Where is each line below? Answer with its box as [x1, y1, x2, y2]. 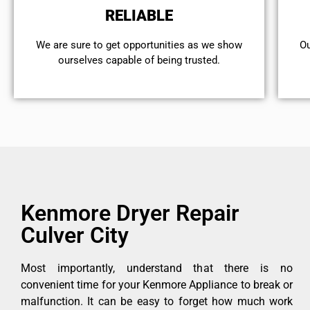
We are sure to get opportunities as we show [36, 39, 243, 52]
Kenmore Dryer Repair [21, 200, 239, 227]
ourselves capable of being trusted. [58, 54, 221, 67]
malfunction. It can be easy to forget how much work [21, 295, 293, 309]
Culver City [21, 222, 129, 249]
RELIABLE [105, 7, 174, 25]
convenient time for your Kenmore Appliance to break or [21, 278, 293, 292]
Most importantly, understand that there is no [21, 262, 293, 275]
